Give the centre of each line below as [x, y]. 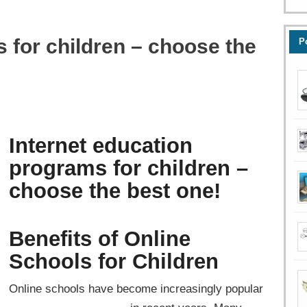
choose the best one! [114, 190]
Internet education [100, 145]
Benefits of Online [99, 238]
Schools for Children [113, 261]
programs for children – [128, 168]
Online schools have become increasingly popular [136, 288]
